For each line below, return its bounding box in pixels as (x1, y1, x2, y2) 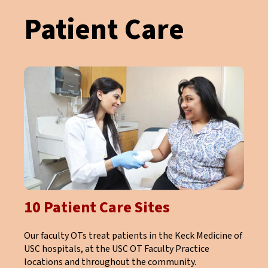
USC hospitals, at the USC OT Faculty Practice (24, 242, 209, 256)
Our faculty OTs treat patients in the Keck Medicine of (24, 229, 242, 243)
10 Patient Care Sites (24, 197, 170, 219)
